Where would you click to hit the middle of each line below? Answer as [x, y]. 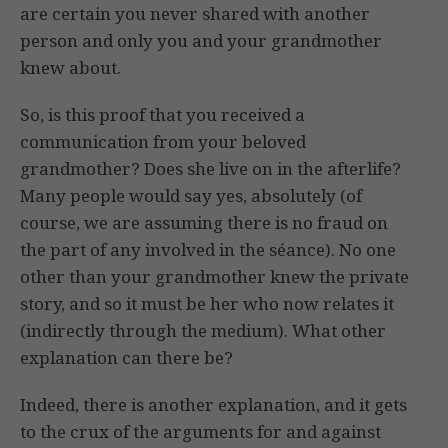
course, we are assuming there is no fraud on [204, 223]
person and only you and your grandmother [201, 41]
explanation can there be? [126, 358]
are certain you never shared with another [195, 14]
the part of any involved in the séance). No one [208, 250]
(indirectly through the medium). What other [203, 331]
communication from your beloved [163, 142]
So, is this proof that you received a [162, 115]
